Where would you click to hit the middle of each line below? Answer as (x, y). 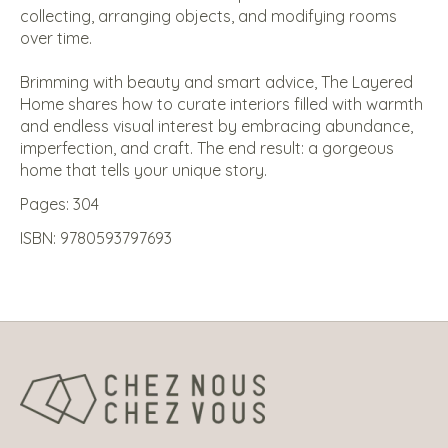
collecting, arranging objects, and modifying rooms (208, 15)
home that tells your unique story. (143, 169)
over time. (58, 37)
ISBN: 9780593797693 (96, 237)
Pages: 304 (59, 203)
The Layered (367, 81)
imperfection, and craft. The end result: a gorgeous (207, 147)
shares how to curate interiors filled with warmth (243, 103)
